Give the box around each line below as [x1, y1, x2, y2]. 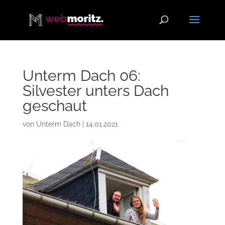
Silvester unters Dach [22, 82, 169, 99]
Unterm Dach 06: [22, 67, 141, 84]
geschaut [22, 97, 87, 115]
